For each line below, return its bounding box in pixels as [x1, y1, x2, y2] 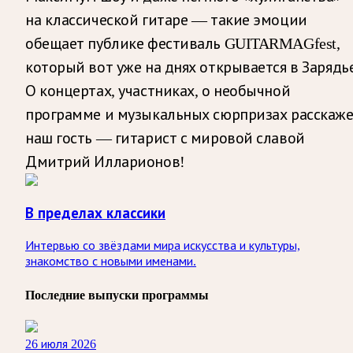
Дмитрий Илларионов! [25, 152, 185, 170]
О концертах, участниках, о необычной [25, 81, 291, 99]
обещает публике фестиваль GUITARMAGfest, [25, 34, 340, 52]
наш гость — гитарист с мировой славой [25, 128, 305, 147]
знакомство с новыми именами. [25, 255, 196, 269]
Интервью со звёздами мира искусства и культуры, [25, 239, 300, 253]
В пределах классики [25, 203, 165, 223]
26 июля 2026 [25, 337, 96, 351]
